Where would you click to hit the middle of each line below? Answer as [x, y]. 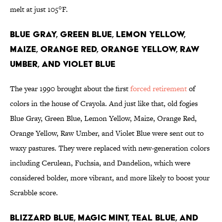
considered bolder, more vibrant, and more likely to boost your [110, 178]
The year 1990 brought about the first [70, 89]
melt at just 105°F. [39, 9]
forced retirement [159, 89]
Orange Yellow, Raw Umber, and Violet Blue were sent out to [107, 133]
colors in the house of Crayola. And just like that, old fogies [104, 104]
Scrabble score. [34, 193]
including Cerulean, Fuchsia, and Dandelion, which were [100, 163]
